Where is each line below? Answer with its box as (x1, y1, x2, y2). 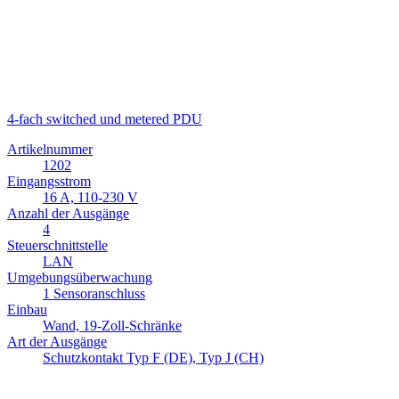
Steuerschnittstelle (7, 238, 108, 254)
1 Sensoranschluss (43, 286, 145, 302)
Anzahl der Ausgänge (7, 206, 129, 222)
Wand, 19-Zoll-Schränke (43, 318, 182, 334)
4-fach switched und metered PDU (7, 111, 202, 127)
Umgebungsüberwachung (7, 270, 152, 286)
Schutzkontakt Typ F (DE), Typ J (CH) (43, 350, 264, 366)
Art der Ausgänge (7, 334, 107, 350)
